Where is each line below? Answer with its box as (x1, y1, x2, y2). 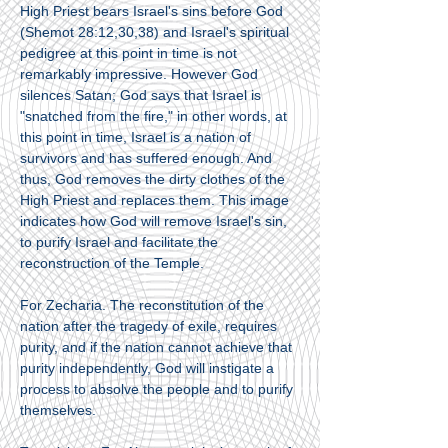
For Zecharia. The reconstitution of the (20, 297, 264, 313)
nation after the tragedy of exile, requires (20, 318, 277, 334)
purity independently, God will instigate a (20, 360, 274, 376)
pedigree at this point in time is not (20, 45, 237, 61)
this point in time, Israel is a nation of (20, 129, 251, 145)
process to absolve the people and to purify (20, 381, 293, 397)
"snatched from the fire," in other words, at (20, 108, 287, 124)
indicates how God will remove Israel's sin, (20, 213, 287, 229)
